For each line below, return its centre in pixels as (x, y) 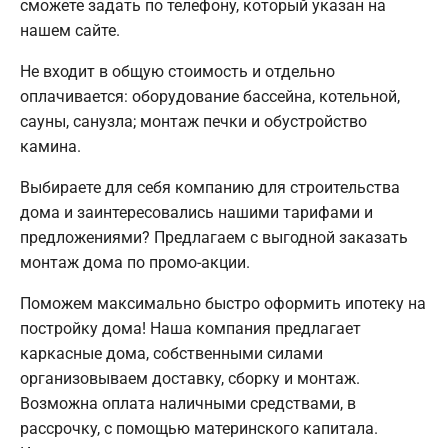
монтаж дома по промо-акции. (135, 262)
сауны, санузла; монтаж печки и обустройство (193, 121)
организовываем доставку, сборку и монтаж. (190, 378)
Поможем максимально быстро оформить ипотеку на (223, 303)
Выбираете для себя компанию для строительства (210, 187)
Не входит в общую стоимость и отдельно (177, 71)
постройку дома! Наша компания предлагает (190, 328)
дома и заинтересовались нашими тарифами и (196, 212)
